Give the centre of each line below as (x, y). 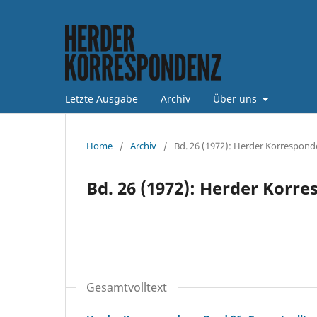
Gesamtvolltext (127, 287)
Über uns (236, 98)
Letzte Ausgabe (102, 98)
